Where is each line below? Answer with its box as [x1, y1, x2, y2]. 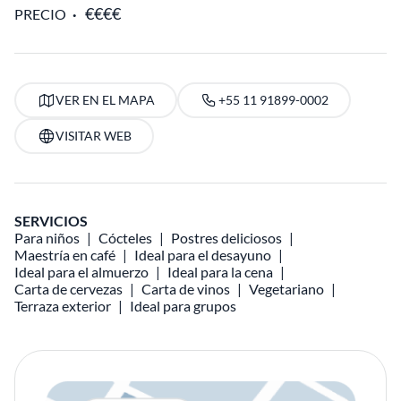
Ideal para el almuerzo [14, 263, 149, 280]
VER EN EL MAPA [55, 92, 155, 107]
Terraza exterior [14, 297, 111, 314]
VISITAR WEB [55, 128, 132, 143]
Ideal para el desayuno [134, 246, 271, 263]
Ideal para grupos [130, 297, 236, 314]
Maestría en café [14, 246, 115, 263]
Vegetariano [249, 280, 324, 297]
